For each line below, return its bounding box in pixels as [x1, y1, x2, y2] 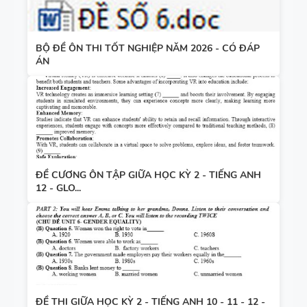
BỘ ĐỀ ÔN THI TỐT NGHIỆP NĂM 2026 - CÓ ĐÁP [36, 41, 260, 55]
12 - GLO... [36, 181, 81, 195]
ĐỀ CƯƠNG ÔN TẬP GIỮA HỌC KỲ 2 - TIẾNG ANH [36, 168, 261, 182]
